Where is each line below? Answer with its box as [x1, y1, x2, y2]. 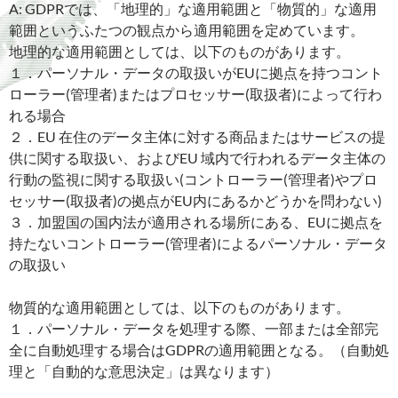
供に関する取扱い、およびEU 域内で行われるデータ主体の [9, 148, 386, 166]
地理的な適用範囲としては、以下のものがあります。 [9, 42, 350, 60]
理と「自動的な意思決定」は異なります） [9, 362, 279, 379]
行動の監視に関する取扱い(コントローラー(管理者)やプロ [9, 170, 378, 187]
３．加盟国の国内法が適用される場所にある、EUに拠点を [9, 212, 383, 230]
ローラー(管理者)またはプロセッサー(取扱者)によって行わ [9, 84, 382, 102]
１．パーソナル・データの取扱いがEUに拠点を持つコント [9, 63, 383, 81]
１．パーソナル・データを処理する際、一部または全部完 [9, 319, 378, 337]
